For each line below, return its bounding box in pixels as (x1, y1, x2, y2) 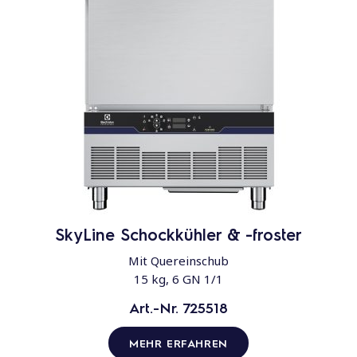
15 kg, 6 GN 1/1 (134, 271, 223, 288)
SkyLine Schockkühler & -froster (55, 224, 302, 245)
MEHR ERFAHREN (129, 335, 228, 351)
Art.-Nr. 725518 (129, 298, 228, 317)
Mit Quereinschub (128, 253, 229, 269)
